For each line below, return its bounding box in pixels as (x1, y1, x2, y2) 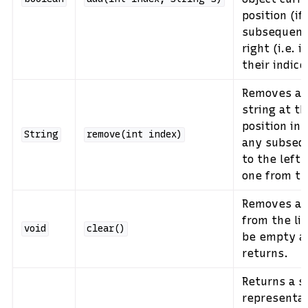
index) (148, 129, 182, 141)
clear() (86, 223, 125, 235)
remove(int (86, 129, 143, 141)
